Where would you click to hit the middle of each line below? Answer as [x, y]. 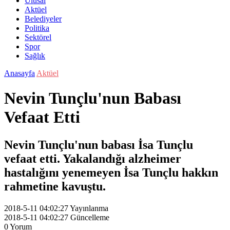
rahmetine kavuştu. [55, 186]
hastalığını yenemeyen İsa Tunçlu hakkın [111, 172]
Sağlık [35, 56]
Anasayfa [20, 73]
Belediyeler [43, 19]
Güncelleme [90, 217]
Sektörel [38, 37]
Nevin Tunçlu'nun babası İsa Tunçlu [99, 145]
